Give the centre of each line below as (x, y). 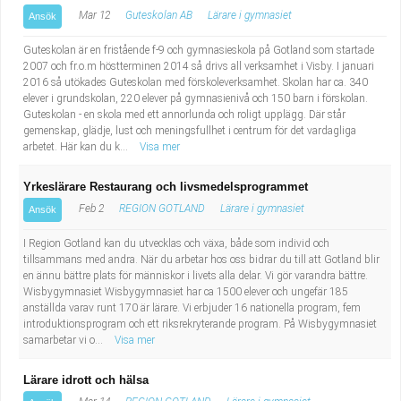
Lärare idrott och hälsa (86, 380)
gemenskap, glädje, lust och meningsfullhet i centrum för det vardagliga (190, 131)
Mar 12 (93, 15)
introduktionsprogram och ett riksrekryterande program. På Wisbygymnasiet (200, 324)
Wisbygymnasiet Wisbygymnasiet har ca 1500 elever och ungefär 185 (186, 292)
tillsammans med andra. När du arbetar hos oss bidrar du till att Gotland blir (201, 260)
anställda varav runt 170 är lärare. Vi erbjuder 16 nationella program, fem (192, 308)
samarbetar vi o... (64, 340)
